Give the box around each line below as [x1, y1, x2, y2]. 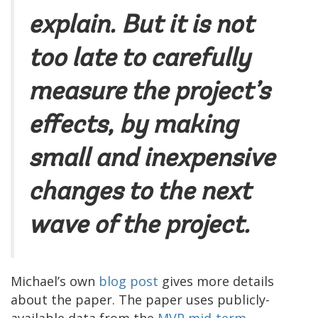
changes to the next [28, 180, 251, 206]
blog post [99, 272, 162, 290]
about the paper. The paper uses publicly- [11, 290, 270, 308]
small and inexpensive [28, 146, 275, 172]
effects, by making [28, 113, 238, 139]
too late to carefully [28, 46, 250, 72]
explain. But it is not [28, 13, 253, 39]
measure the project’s [28, 79, 270, 106]
